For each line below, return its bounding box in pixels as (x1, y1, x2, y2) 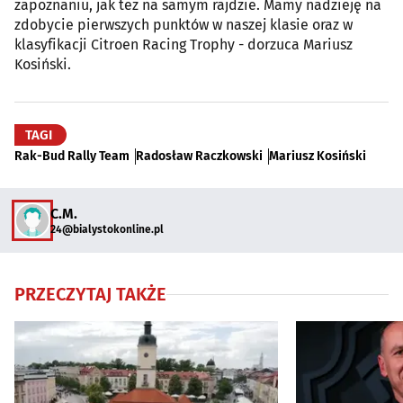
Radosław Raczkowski (136, 148, 263, 165)
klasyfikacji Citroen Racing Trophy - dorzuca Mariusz (14, 36, 353, 54)
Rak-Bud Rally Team (14, 148, 130, 165)
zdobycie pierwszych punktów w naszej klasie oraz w (14, 16, 353, 34)
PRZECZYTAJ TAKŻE (14, 283, 166, 306)
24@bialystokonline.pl (50, 222, 164, 236)
